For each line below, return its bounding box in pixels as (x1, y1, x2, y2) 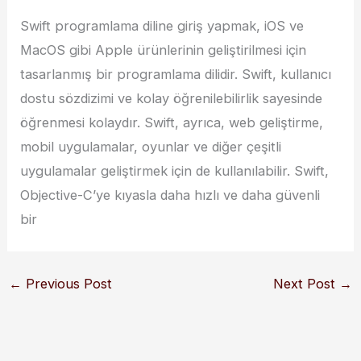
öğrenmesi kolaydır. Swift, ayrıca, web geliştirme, (20, 114, 324, 131)
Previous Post (21, 275, 112, 292)
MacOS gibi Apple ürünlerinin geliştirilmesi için (20, 42, 307, 59)
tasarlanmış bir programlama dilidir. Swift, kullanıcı (20, 66, 332, 83)
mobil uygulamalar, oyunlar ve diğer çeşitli (20, 139, 282, 156)
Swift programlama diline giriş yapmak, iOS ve (20, 18, 305, 35)
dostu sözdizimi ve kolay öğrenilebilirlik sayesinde (20, 90, 323, 107)
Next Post (273, 275, 340, 292)
